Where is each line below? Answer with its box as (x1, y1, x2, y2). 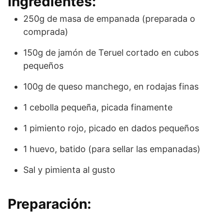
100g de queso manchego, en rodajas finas (23, 81, 199, 92)
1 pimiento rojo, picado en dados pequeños (23, 123, 199, 133)
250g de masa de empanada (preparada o (23, 13, 195, 24)
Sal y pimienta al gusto (23, 164, 115, 175)
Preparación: (8, 195, 91, 212)
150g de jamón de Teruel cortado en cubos (23, 47, 199, 58)
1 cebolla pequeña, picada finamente (23, 102, 172, 112)
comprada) (23, 26, 68, 37)
